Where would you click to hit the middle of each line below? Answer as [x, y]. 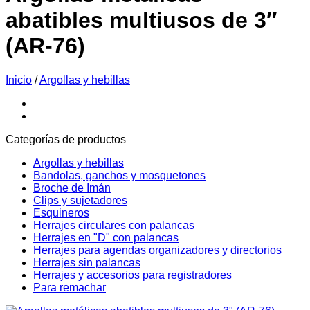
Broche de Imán [72, 188]
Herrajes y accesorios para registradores [133, 275]
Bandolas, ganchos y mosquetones [119, 175]
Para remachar [70, 287]
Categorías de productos [66, 139]
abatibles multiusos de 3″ [141, 20]
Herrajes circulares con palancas [114, 225]
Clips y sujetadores [80, 200]
